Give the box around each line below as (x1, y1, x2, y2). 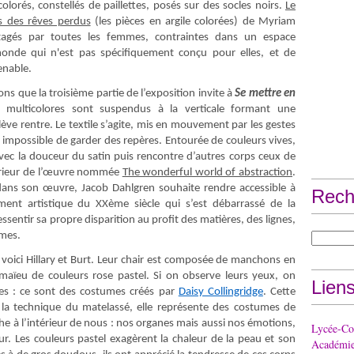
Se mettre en (235, 88, 296, 100)
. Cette (262, 286, 296, 298)
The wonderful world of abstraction (122, 167, 293, 179)
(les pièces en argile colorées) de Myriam (90, 16, 296, 28)
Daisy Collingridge (178, 286, 263, 298)
